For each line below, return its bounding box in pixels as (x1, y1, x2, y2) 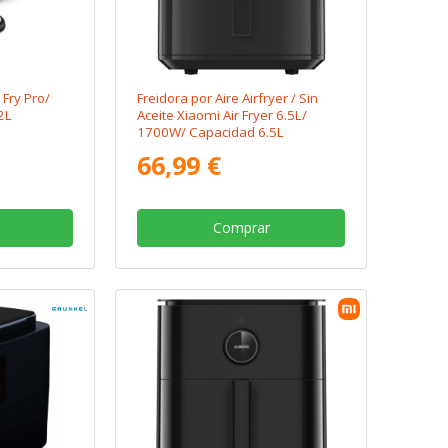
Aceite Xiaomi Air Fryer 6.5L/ (137, 105, 308, 124)
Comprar (212, 217, 270, 237)
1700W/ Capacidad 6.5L (137, 122, 285, 141)
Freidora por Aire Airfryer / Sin (137, 88, 319, 107)
